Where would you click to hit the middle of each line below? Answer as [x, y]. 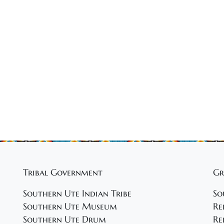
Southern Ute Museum [70, 206]
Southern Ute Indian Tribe [77, 193]
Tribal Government [63, 172]
